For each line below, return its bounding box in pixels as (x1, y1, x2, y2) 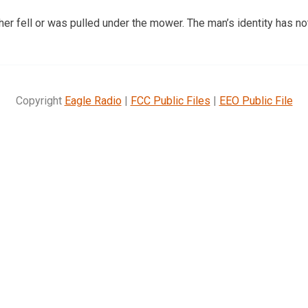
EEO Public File (219, 93, 293, 107)
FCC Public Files (130, 93, 210, 107)
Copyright (15, 93, 65, 107)
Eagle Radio (64, 93, 122, 107)
